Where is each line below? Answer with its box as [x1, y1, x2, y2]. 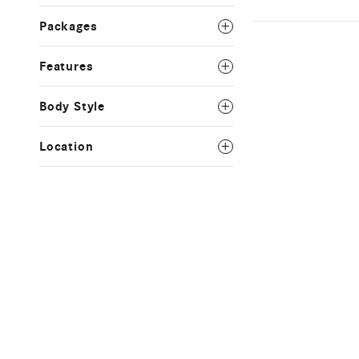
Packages [39, 19, 98, 34]
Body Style [39, 99, 105, 114]
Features [39, 59, 94, 74]
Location [39, 139, 94, 154]
